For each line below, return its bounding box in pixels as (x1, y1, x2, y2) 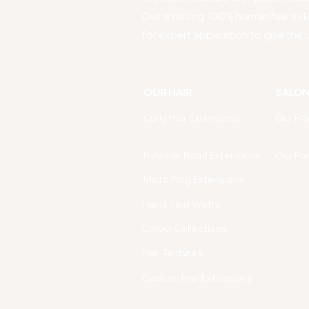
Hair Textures (142, 246, 203, 259)
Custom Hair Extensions (142, 271, 252, 284)
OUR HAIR (143, 86, 192, 99)
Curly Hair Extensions (143, 111, 240, 124)
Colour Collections (142, 221, 227, 235)
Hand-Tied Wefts (142, 197, 221, 210)
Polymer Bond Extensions (143, 148, 261, 161)
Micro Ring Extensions (143, 172, 244, 186)
